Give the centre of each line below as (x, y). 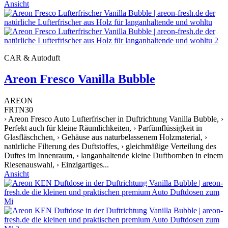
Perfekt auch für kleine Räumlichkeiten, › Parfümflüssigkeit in (103, 128)
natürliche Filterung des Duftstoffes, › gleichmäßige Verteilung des (110, 147)
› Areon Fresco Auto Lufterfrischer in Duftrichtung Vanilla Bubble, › (114, 119)
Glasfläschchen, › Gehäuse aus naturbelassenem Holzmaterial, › (106, 137)
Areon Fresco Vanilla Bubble (80, 79)
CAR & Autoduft (32, 58)
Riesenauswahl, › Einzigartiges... (56, 165)
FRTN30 (19, 110)
